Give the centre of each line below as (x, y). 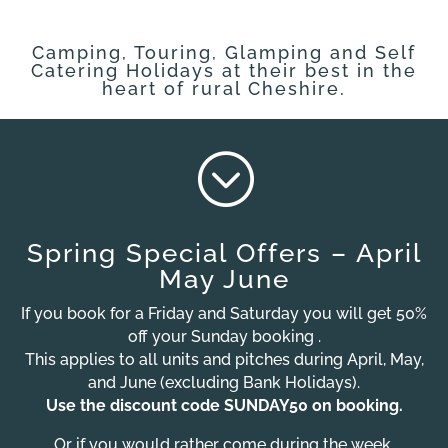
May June (224, 278)
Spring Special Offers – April (224, 252)
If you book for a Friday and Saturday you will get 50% (224, 313)
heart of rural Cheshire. (224, 88)
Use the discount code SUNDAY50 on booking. (224, 405)
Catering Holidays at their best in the (224, 70)
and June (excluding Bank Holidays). (224, 382)
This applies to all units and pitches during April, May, (224, 359)
